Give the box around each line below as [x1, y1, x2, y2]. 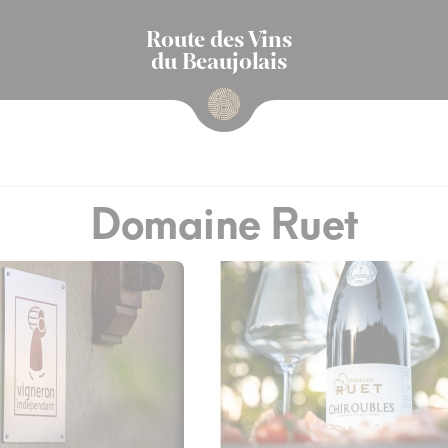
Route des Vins [146, 25, 292, 53]
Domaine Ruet [90, 197, 358, 250]
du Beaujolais [151, 47, 287, 75]
